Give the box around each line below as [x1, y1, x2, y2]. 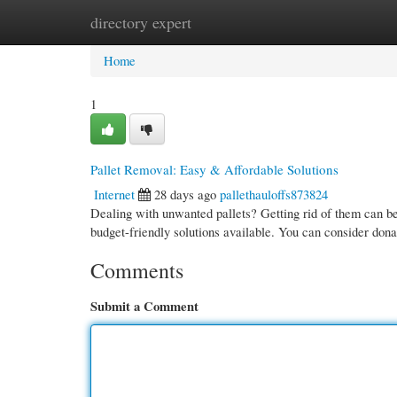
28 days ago [154, 185, 216, 203]
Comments [90, 256, 183, 284]
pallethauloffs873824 [220, 185, 328, 203]
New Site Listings [175, 13, 270, 31]
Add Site [297, 13, 343, 31]
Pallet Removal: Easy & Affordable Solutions [90, 160, 339, 178]
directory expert [90, 12, 191, 33]
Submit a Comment [90, 297, 198, 315]
